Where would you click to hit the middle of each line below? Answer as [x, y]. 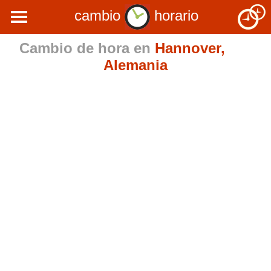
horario [174, 16]
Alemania [135, 65]
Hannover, [190, 48]
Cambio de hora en [87, 48]
